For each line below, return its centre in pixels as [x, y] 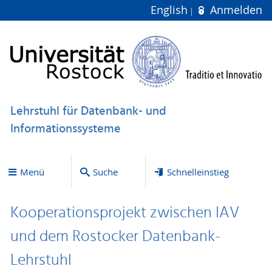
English [171, 10]
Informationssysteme [65, 129]
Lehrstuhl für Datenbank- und [88, 111]
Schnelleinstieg [198, 172]
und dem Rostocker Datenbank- [115, 237]
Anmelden [234, 10]
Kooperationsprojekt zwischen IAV [124, 213]
